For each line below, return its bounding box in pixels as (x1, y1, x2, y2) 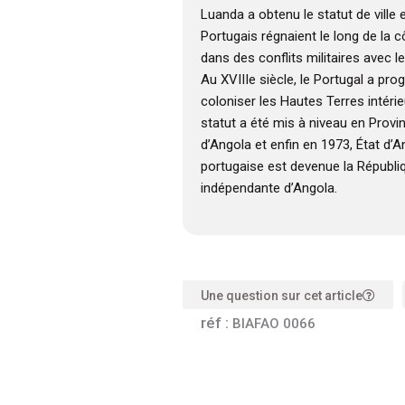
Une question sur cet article (200, 288, 363, 304)
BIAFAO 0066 (231, 316, 316, 333)
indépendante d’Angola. (200, 180, 337, 197)
